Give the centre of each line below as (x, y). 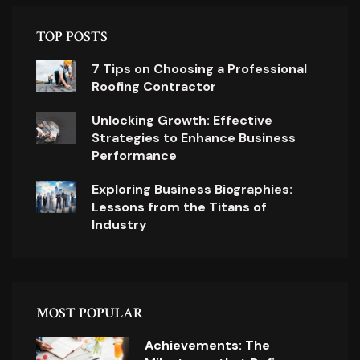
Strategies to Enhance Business (194, 138)
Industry (120, 225)
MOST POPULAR (90, 313)
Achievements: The (207, 346)
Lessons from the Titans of (180, 207)
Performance (135, 156)
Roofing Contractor (154, 87)
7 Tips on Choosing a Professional (200, 69)
